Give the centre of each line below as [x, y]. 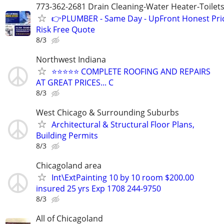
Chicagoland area [69, 166]
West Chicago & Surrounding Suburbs [107, 112]
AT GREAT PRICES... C [75, 82]
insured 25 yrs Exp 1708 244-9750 [98, 189]
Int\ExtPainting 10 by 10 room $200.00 [123, 178]
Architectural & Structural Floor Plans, [123, 124]
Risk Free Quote [65, 29]
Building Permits [67, 135]
